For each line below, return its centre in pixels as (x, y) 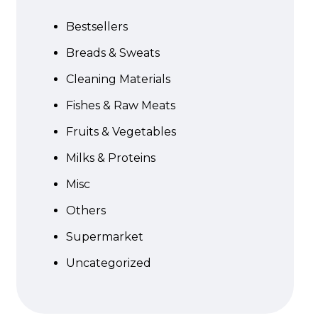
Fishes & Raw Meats (120, 105)
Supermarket (104, 237)
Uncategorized (108, 263)
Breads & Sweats (113, 53)
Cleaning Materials (118, 79)
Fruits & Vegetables (121, 132)
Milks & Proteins (110, 158)
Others (86, 210)
